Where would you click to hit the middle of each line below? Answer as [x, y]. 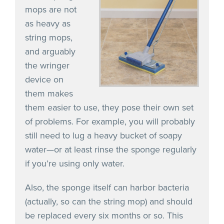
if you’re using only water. [75, 163]
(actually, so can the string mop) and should [109, 201]
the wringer [47, 65]
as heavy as [48, 23]
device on [44, 79]
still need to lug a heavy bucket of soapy [103, 135]
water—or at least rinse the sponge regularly [111, 149]
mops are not [51, 9]
